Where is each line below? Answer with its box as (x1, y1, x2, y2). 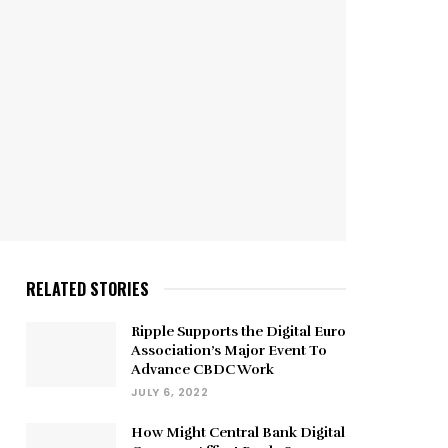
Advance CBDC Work (131, 361, 274, 379)
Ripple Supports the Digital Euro (131, 323, 346, 341)
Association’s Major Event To (131, 342, 327, 360)
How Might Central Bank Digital (131, 424, 345, 442)
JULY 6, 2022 (131, 384, 209, 401)
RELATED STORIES (26, 277, 149, 302)
